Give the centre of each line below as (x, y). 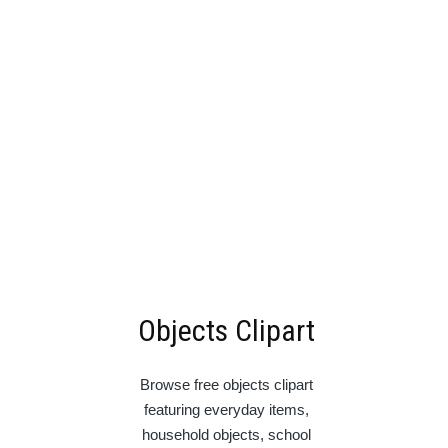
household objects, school (226, 435)
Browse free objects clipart (226, 385)
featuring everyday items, (226, 410)
